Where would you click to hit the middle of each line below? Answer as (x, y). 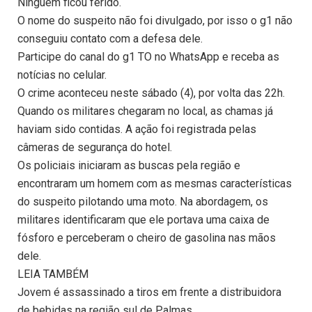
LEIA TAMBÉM (53, 274)
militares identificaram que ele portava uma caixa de (143, 220)
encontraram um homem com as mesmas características (155, 184)
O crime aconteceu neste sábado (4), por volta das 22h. (151, 93)
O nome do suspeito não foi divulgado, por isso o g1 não (155, 21)
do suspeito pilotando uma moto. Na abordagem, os (143, 202)
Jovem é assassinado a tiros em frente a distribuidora (149, 292)
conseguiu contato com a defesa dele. (110, 39)
